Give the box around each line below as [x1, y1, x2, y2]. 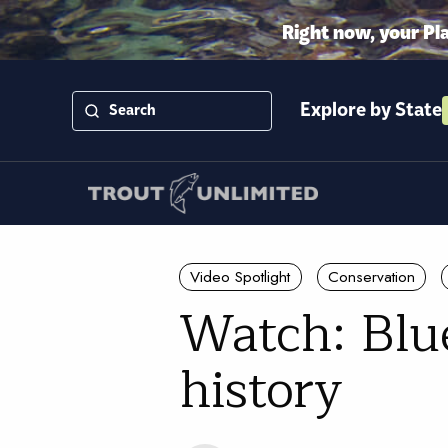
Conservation [327, 265, 415, 288]
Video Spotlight [190, 265, 291, 288]
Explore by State [300, 94, 442, 127]
